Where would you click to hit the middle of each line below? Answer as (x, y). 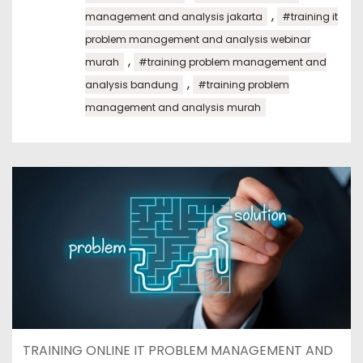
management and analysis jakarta (174, 16)
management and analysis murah (173, 107)
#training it (310, 16)
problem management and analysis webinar (198, 39)
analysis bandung (132, 84)
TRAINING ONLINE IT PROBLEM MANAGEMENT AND (177, 351)
